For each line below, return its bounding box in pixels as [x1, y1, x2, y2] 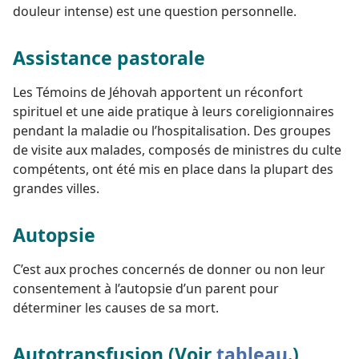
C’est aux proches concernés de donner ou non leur [13, 260, 325, 279]
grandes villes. [13, 179, 99, 198]
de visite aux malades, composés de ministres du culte [13, 141, 341, 159]
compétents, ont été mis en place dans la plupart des [13, 160, 333, 179]
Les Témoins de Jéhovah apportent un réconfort [13, 83, 303, 102]
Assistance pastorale [13, 45, 205, 71]
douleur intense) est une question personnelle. [13, 2, 296, 21]
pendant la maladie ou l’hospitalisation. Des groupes [13, 122, 331, 140]
